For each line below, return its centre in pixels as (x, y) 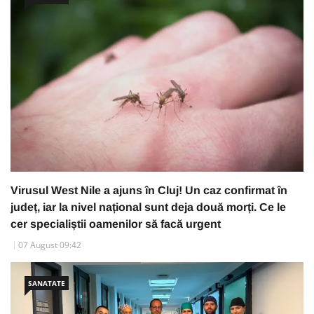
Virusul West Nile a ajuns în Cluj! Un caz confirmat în (149, 190)
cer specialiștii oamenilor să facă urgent (116, 224)
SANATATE (47, 283)
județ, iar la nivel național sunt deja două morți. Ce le (148, 207)
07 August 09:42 (50, 245)
